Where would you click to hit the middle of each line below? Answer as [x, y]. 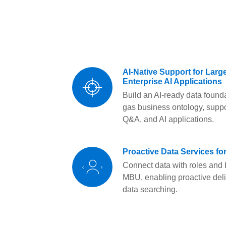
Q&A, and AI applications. [168, 119]
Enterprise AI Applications [172, 81]
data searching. [150, 189]
